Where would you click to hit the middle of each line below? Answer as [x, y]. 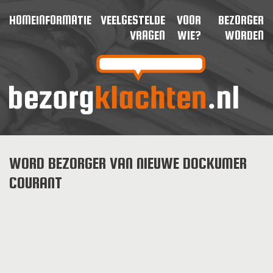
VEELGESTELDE [133, 20]
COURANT [36, 183]
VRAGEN [147, 35]
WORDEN [244, 35]
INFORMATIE [64, 20]
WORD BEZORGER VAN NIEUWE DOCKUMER [128, 163]
